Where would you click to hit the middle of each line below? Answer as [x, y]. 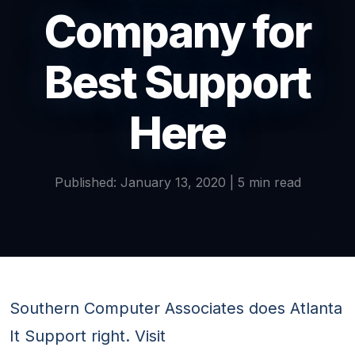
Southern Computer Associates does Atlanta [176, 309]
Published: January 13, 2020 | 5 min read [177, 183]
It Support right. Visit [88, 336]
